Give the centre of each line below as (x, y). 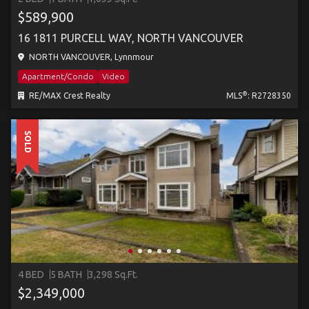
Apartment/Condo (58, 76)
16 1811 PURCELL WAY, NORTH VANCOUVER (131, 38)
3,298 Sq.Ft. (113, 275)
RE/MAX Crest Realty (69, 96)
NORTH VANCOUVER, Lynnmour (90, 57)
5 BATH (66, 275)
